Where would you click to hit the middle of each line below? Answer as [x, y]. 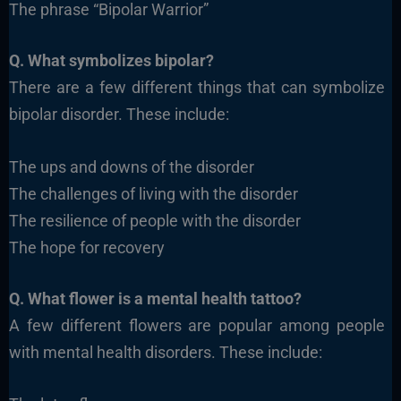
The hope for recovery [86, 247]
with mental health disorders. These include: [165, 352]
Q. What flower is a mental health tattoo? [155, 298]
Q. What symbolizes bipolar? [111, 60]
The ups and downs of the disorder [131, 166]
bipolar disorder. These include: [119, 114]
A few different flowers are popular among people [197, 325]
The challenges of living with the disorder [153, 193]
